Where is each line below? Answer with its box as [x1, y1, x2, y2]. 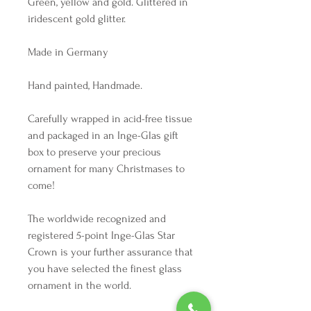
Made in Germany [28, 46, 111, 58]
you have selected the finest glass [28, 262, 182, 275]
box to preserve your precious [28, 146, 161, 158]
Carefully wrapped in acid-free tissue [28, 112, 192, 125]
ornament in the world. [28, 279, 131, 292]
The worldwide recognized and [28, 212, 166, 225]
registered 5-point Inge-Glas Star [28, 229, 175, 242]
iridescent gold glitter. [28, 12, 128, 25]
